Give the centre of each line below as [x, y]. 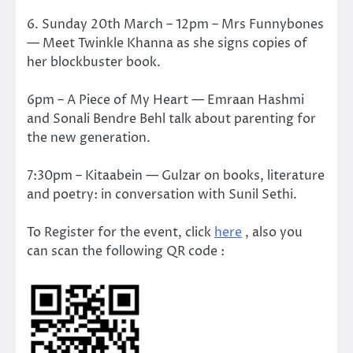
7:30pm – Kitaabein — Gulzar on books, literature [176, 176]
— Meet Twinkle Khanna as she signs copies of [167, 44]
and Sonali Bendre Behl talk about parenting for [171, 119]
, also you [272, 233]
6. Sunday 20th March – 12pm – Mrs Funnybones [175, 25]
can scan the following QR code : [126, 252]
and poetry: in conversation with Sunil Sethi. [162, 195]
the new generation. [89, 138]
